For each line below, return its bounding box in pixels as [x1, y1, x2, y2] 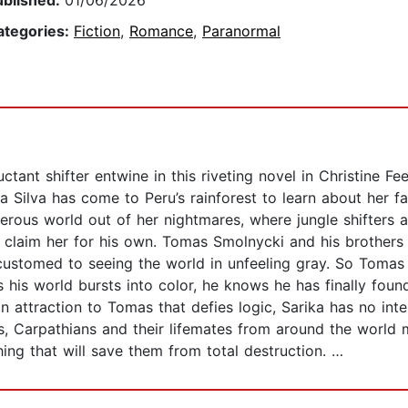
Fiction [74, 22, 120, 41]
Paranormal [202, 22, 280, 41]
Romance [129, 22, 193, 41]
